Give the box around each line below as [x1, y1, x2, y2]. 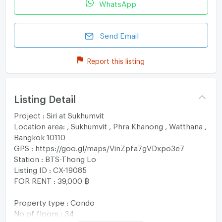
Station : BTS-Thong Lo [13, 154, 96, 161]
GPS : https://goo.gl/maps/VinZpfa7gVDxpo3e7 [13, 143, 184, 150]
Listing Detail [13, 93, 76, 101]
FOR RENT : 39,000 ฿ [13, 176, 89, 182]
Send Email [100, 31, 139, 38]
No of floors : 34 [13, 209, 74, 215]
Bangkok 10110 [13, 132, 65, 139]
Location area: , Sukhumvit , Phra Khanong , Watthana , [13, 121, 207, 128]
